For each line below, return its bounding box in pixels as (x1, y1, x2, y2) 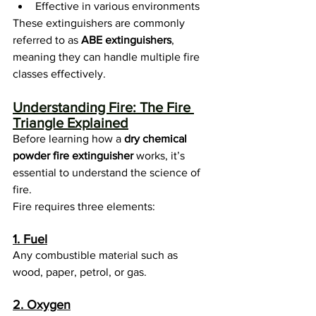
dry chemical (124, 133, 190, 145)
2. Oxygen (13, 298, 71, 312)
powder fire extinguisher (13, 150, 133, 162)
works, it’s (133, 150, 188, 162)
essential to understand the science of (13, 166, 203, 179)
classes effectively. (13, 68, 106, 80)
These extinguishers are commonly (13, 17, 188, 30)
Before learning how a (13, 133, 124, 145)
